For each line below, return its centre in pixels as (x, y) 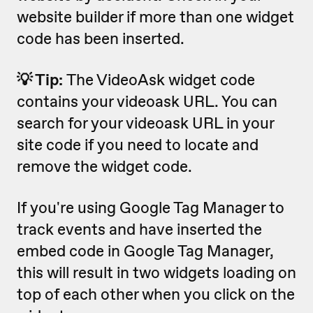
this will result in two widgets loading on (156, 273)
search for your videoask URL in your (145, 123)
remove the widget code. (104, 167)
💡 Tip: (42, 80)
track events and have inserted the (139, 230)
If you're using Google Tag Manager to (151, 208)
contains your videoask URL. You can (147, 102)
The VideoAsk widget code (161, 80)
